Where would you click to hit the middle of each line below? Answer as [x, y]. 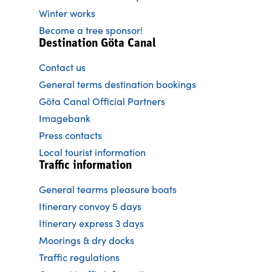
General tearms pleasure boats [108, 189]
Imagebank [65, 118]
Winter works [67, 13]
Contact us [62, 67]
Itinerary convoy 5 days [90, 206]
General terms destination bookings [117, 84]
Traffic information [85, 165]
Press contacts [70, 135]
